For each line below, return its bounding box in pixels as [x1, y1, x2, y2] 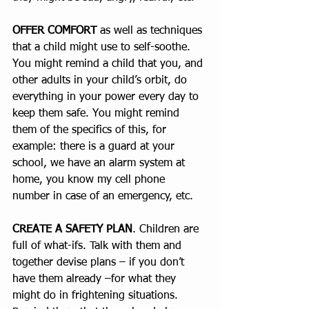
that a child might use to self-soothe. [12, 42, 197, 54]
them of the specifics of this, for [12, 125, 170, 137]
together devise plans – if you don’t [12, 257, 188, 269]
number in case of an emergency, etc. [12, 191, 200, 203]
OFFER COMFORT [12, 26, 97, 37]
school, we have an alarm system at [12, 158, 188, 170]
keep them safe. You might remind [12, 108, 183, 120]
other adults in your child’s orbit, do [12, 75, 190, 87]
